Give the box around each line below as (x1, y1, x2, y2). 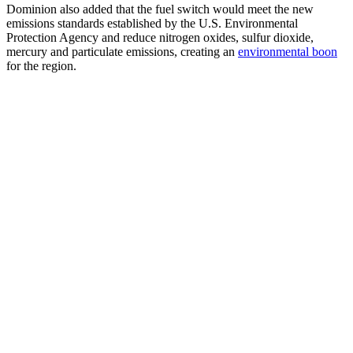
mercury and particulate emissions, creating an (6, 44, 238, 58)
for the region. (6, 58, 76, 72)
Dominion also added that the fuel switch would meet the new (6, 2, 314, 16)
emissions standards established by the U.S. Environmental (6, 16, 298, 30)
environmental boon (238, 44, 337, 58)
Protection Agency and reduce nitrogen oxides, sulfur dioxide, (6, 30, 314, 44)
